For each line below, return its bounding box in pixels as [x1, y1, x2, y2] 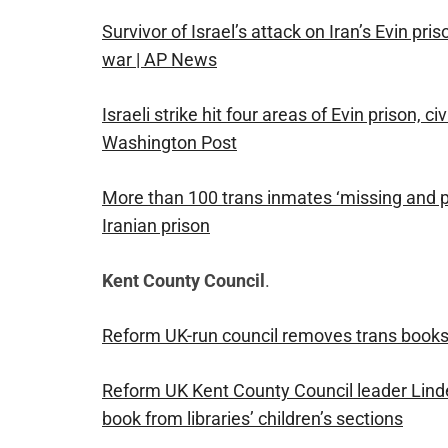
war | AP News [102, 49, 217, 71]
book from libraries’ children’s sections [102, 408, 403, 430]
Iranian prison [102, 215, 210, 237]
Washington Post [102, 132, 237, 154]
